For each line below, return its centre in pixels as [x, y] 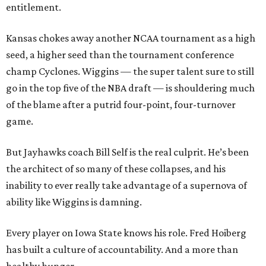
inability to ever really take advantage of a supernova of [126, 186]
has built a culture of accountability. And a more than [122, 250]
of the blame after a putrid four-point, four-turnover [121, 105]
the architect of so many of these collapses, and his [116, 169]
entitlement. [34, 7]
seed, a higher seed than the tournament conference [120, 55]
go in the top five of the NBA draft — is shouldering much [130, 88]
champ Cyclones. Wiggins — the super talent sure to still [130, 72]
